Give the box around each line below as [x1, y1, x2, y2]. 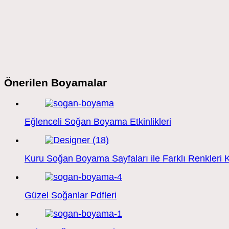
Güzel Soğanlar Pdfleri [25, 190, 117, 201]
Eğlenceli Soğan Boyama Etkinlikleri [25, 117, 171, 127]
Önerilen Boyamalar [4, 77, 107, 89]
